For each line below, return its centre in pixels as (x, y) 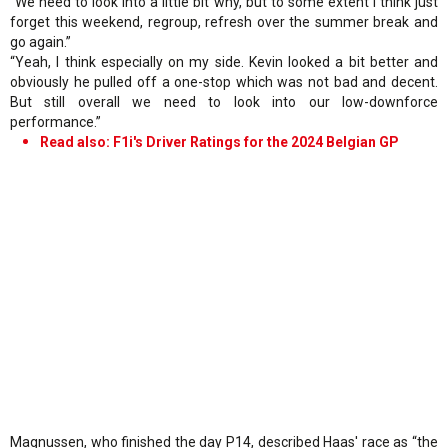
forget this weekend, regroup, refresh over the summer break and (224, 21)
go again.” (40, 41)
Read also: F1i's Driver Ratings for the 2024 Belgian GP (219, 141)
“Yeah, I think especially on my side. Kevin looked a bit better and (224, 61)
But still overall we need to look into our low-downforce (224, 101)
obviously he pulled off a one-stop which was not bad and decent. (224, 81)
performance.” (55, 121)
